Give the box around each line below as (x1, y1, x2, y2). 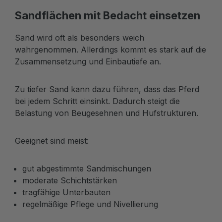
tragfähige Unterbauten (22, 187, 111, 197)
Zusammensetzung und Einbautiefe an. (15, 56, 161, 66)
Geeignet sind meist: (15, 135, 89, 146)
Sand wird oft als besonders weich (15, 32, 144, 43)
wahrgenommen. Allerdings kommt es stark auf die (15, 44, 206, 55)
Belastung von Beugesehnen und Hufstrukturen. (15, 108, 198, 118)
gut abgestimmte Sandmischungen (22, 163, 151, 173)
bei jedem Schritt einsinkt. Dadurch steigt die (15, 96, 180, 106)
